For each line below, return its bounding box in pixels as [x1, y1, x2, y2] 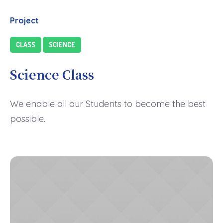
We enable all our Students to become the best [10, 98, 206, 110]
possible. [10, 113, 45, 124]
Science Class [10, 65, 94, 83]
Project [10, 15, 39, 25]
